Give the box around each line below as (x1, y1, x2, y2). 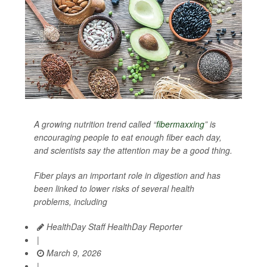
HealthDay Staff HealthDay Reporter (44, 221, 182, 232)
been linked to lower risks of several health (34, 182, 194, 194)
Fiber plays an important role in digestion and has (34, 169, 221, 181)
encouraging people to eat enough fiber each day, (34, 131, 222, 143)
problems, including (34, 195, 107, 207)
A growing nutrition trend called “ (34, 118, 156, 130)
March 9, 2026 (44, 247, 101, 259)
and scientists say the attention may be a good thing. (34, 144, 232, 156)
